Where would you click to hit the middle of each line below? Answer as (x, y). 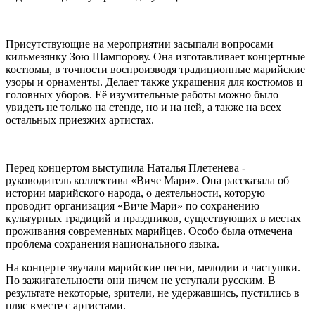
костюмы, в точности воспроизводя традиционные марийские (155, 69)
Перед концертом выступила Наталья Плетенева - (126, 167)
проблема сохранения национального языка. (112, 243)
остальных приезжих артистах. (80, 120)
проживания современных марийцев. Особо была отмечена (149, 231)
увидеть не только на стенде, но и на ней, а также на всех (143, 107)
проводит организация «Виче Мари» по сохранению (133, 205)
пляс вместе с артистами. (66, 305)
